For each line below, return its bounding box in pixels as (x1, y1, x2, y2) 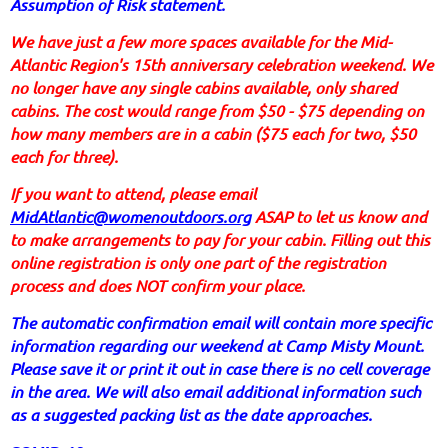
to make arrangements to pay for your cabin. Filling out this (10, 229, 430, 251)
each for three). (10, 146, 118, 168)
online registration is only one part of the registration (10, 252, 386, 274)
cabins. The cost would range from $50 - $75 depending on (10, 100, 424, 122)
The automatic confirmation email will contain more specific (10, 312, 431, 334)
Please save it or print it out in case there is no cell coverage (10, 358, 429, 380)
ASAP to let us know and (251, 206, 427, 228)
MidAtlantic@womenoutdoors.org (10, 206, 251, 228)
